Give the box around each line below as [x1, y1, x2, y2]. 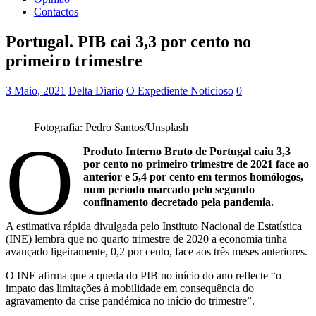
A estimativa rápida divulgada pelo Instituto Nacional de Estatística [6, 219, 302, 232]
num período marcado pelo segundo [83, 183, 255, 195]
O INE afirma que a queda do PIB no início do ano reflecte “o [6, 269, 281, 281]
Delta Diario [68, 84, 123, 97]
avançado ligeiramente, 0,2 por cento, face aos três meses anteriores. [6, 245, 308, 257]
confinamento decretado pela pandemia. [83, 195, 274, 208]
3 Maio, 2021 [6, 84, 66, 97]
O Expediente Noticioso [126, 84, 233, 97]
